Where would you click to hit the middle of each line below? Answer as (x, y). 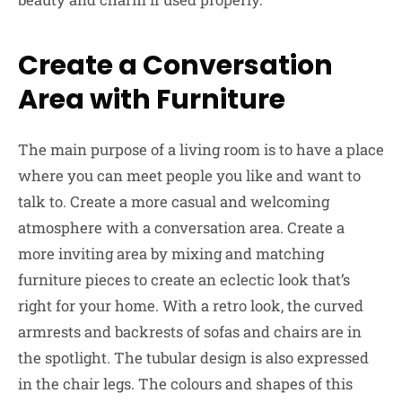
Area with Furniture (152, 99)
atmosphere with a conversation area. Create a (181, 227)
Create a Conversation (175, 65)
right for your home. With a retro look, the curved (191, 305)
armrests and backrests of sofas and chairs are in (190, 331)
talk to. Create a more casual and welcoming (174, 201)
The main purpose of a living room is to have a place (201, 149)
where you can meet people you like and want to (189, 175)
